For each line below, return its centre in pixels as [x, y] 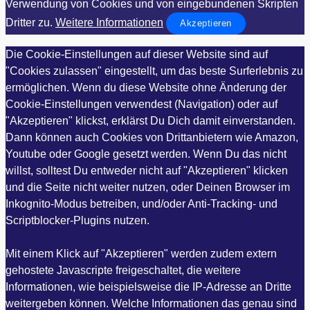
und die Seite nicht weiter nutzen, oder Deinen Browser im [148, 188]
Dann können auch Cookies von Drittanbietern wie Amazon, [152, 138]
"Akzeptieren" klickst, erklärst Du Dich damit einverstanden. [151, 121]
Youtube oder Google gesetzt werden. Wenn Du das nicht [146, 154]
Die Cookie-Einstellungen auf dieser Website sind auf [137, 55]
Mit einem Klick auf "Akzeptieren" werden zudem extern [141, 254]
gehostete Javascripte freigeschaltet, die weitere [123, 271]
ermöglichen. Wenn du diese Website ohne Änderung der [146, 88]
